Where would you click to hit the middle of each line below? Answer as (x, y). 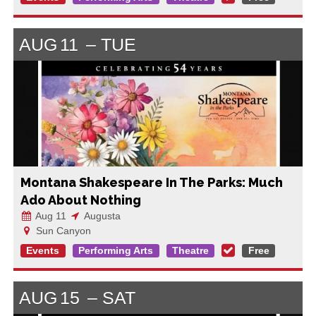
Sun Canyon (62, 230)
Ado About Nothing (80, 200)
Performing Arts (116, 251)
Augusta (101, 215)
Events (43, 251)
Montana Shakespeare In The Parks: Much (151, 182)
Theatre (190, 251)
